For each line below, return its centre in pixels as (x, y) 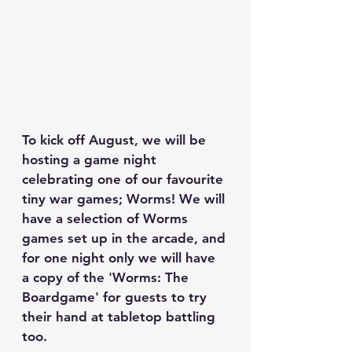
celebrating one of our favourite (125, 180)
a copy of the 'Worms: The (107, 278)
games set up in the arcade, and (126, 238)
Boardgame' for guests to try (116, 297)
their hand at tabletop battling (121, 317)
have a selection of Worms (107, 219)
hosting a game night (91, 160)
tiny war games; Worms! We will (125, 199)
